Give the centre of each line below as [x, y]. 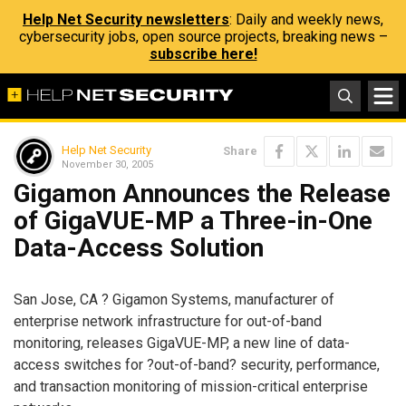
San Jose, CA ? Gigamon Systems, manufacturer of [174, 299]
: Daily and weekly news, [306, 19]
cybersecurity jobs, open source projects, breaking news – [203, 37]
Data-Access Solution [139, 248]
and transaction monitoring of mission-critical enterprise [191, 386]
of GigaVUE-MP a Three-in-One [193, 221]
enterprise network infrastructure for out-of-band [168, 321]
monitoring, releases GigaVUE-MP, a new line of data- [182, 343]
